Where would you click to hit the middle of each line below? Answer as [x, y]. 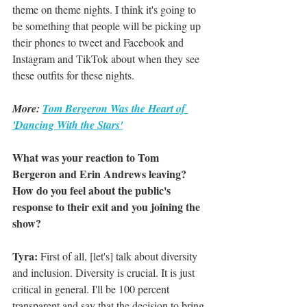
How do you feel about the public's [93, 191]
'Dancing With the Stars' [67, 125]
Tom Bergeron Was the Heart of [115, 109]
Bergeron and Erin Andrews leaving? [101, 174]
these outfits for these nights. [75, 75]
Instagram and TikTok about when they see [107, 59]
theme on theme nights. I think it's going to [106, 10]
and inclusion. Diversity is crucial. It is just [105, 273]
